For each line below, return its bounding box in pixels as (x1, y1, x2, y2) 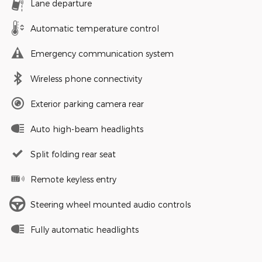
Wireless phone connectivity (30, 74, 142, 84)
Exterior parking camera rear (30, 99, 144, 109)
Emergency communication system (30, 49, 174, 59)
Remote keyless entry (30, 174, 116, 185)
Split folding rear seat (30, 149, 116, 160)
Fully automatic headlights (30, 225, 139, 235)
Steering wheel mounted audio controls (30, 199, 191, 210)
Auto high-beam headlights (30, 124, 143, 135)
